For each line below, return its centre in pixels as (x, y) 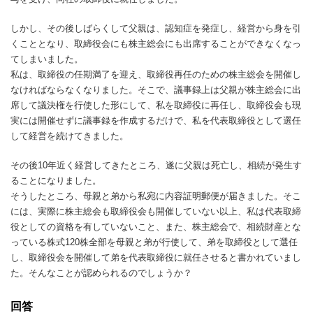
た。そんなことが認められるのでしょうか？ (101, 273)
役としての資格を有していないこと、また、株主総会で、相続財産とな (156, 227)
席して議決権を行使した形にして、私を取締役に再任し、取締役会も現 (156, 105)
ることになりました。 (56, 181)
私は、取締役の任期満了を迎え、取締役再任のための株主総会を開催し (156, 74)
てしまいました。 (47, 59)
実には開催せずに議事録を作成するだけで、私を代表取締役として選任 (156, 121)
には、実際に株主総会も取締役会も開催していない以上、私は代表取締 (156, 211)
